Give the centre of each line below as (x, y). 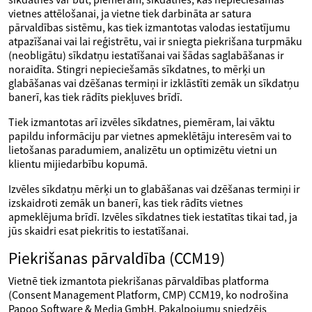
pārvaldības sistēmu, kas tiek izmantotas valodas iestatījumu (149, 27)
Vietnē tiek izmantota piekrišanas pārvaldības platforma (139, 281)
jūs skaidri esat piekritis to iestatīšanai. (99, 231)
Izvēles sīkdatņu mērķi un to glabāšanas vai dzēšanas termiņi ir (154, 189)
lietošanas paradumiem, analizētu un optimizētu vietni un (143, 150)
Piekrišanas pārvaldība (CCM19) (117, 258)
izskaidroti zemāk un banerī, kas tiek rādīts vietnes (126, 203)
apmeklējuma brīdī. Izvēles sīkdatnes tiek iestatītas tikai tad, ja (153, 217)
